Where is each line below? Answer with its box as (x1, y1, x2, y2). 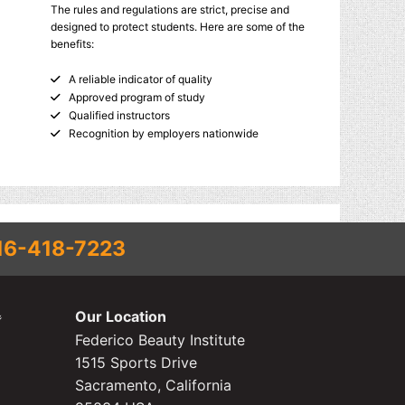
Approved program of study (68, 89, 205, 104)
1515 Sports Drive (74, 353, 197, 372)
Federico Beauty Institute (74, 331, 245, 349)
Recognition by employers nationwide (68, 126, 259, 140)
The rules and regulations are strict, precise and (51, 2, 289, 16)
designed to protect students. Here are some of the (51, 19, 305, 33)
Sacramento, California (74, 376, 231, 394)
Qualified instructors (68, 108, 170, 122)
